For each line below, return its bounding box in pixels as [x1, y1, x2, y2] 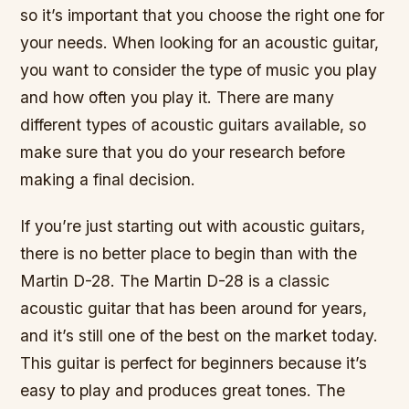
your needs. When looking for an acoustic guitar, [20, 32, 380, 52]
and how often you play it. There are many [20, 87, 335, 107]
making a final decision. [20, 169, 196, 189]
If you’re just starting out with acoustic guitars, [20, 215, 366, 236]
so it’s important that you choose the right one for [20, 5, 385, 25]
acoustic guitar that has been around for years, [20, 298, 368, 318]
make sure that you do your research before [20, 142, 346, 162]
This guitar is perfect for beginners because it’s [20, 352, 368, 372]
